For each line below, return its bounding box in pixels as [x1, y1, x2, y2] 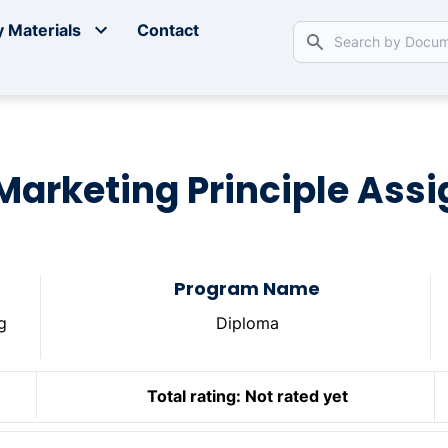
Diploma [215, 313, 279, 334]
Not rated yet [244, 386, 348, 407]
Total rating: [146, 386, 241, 407]
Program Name [174, 276, 321, 302]
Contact [137, 20, 200, 41]
